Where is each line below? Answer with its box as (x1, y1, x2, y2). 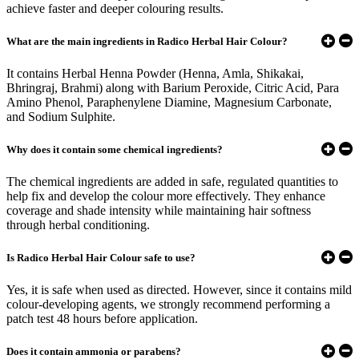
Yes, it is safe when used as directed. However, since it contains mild (6, 283, 352, 297)
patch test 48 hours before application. (6, 312, 198, 326)
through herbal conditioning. (6, 218, 150, 232)
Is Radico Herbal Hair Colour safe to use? (6, 251, 196, 264)
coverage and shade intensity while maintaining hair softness (6, 204, 311, 218)
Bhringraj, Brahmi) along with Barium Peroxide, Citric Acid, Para (6, 81, 339, 95)
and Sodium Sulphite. (6, 110, 115, 124)
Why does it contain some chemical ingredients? (6, 143, 223, 155)
